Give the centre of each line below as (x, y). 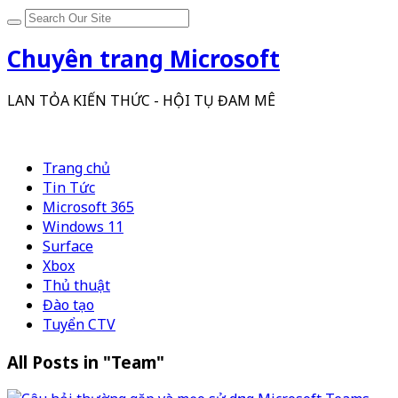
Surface (68, 246)
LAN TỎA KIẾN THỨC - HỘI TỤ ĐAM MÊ (141, 100)
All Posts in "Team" (86, 362)
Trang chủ (76, 167)
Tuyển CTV (79, 324)
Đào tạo (68, 304)
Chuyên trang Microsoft (143, 59)
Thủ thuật (76, 285)
